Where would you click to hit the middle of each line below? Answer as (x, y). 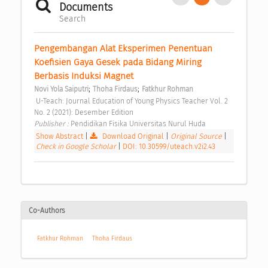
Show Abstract (60, 136)
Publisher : (52, 124)
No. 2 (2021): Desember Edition (85, 112)
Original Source (197, 136)
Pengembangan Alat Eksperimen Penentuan (123, 49)
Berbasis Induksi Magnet (85, 76)
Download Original (133, 136)
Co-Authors (47, 211)
